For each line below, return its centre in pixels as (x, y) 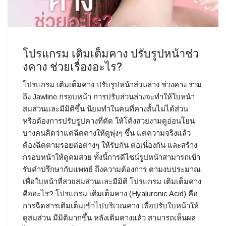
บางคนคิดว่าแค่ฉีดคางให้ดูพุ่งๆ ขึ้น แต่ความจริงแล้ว (107, 133)
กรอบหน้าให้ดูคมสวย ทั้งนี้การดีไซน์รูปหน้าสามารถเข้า (111, 157)
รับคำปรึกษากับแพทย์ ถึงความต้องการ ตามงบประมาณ (112, 169)
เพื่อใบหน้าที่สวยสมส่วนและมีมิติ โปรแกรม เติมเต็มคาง (112, 182)
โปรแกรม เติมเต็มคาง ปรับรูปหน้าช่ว (111, 54)
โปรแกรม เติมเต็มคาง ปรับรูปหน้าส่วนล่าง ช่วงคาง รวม (112, 85)
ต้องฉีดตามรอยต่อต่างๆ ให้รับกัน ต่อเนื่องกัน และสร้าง (110, 145)
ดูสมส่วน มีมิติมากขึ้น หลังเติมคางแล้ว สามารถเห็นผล (109, 218)
